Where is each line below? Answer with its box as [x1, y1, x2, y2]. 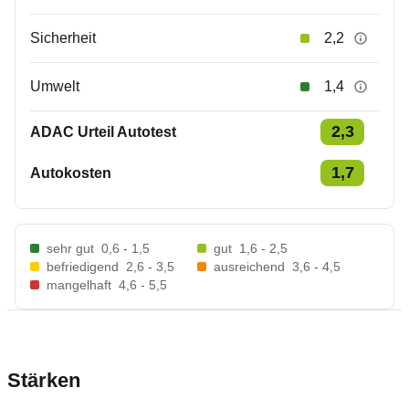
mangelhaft [47, 278, 111, 292]
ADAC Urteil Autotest [30, 123, 176, 140]
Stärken [7, 369, 80, 392]
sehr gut [47, 241, 94, 256]
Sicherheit [30, 30, 96, 46]
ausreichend [214, 259, 285, 274]
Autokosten [30, 164, 111, 181]
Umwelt [30, 79, 79, 94]
